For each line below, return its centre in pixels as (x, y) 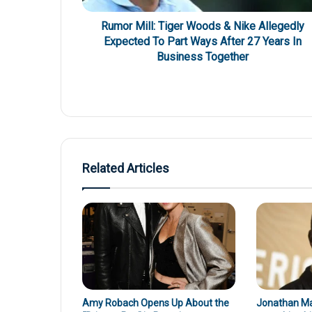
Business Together (202, 57)
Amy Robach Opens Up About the (156, 303)
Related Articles (126, 169)
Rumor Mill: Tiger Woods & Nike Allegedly (202, 26)
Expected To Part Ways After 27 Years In (202, 42)
